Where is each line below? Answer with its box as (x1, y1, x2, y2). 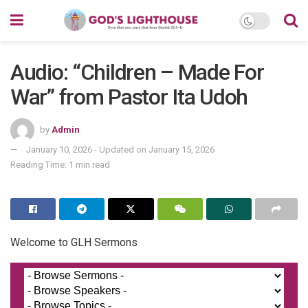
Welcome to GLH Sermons (10, 235, 137, 249)
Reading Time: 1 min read (10, 159, 110, 170)
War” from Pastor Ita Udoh (10, 84, 247, 110)
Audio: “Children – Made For (10, 59, 264, 85)
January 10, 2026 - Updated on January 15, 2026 (26, 144, 214, 155)
